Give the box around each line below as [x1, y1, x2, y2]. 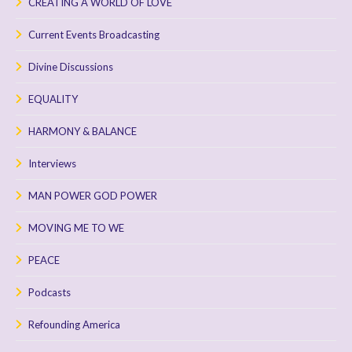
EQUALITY [28, 92, 78, 105]
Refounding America [28, 317, 120, 331]
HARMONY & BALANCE [28, 124, 137, 137]
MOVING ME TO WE [28, 221, 124, 234]
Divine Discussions [28, 60, 113, 73]
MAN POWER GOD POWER [28, 189, 157, 202]
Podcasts [28, 285, 71, 299]
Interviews [28, 156, 76, 170]
